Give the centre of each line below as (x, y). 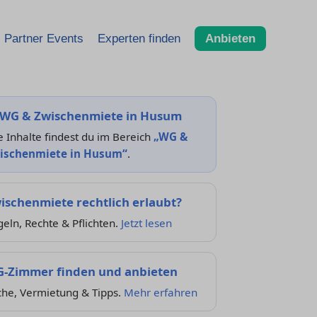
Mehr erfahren (160, 292)
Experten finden (139, 38)
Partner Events (44, 38)
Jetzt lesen (146, 223)
